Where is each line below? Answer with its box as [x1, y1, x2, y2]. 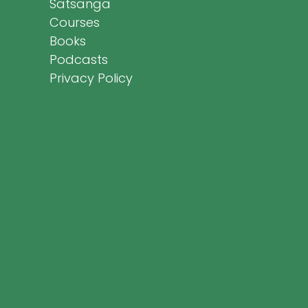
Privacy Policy [49, 69, 133, 87]
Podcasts [49, 51, 108, 69]
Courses [49, 14, 100, 32]
